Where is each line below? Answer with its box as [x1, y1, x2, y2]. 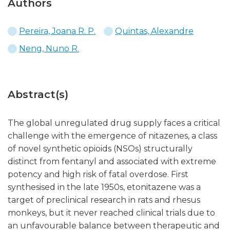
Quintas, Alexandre [115, 26, 194, 36]
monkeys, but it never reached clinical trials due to [8, 208, 215, 218]
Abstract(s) [8, 88, 68, 101]
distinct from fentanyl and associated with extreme [8, 157, 216, 166]
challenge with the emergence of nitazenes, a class [8, 131, 217, 141]
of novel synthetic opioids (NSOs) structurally [8, 144, 193, 154]
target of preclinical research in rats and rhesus [8, 195, 200, 205]
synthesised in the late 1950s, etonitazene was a [8, 182, 201, 192]
